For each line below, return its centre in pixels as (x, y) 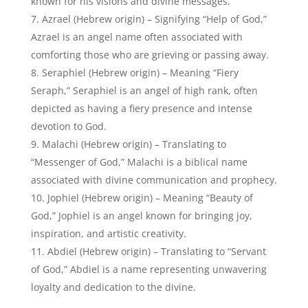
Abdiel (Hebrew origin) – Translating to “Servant (156, 252)
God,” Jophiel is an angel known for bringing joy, (141, 216)
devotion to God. (68, 126)
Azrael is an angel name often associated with (136, 37)
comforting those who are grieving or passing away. (150, 55)
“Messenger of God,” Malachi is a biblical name (139, 162)
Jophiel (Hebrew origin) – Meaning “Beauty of (150, 198)
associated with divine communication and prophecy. (154, 180)
